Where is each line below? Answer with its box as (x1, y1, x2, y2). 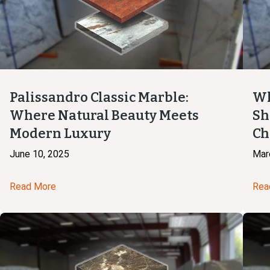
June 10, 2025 (10, 148, 69, 160)
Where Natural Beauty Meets (10, 107, 199, 124)
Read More (10, 181, 56, 193)
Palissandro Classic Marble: (10, 89, 189, 106)
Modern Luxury (10, 125, 111, 142)
